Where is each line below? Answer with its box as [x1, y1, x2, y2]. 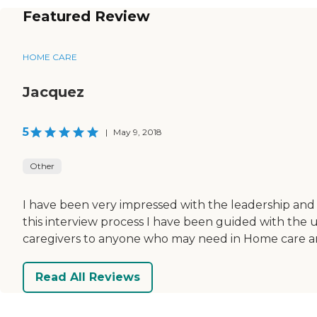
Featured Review [23, 7, 150, 25]
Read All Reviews [35, 270, 140, 284]
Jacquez [23, 83, 84, 100]
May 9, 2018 [113, 126, 162, 137]
